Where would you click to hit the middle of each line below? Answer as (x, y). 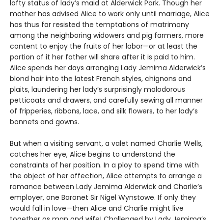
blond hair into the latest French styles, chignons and (101, 78)
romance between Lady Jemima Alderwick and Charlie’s (106, 186)
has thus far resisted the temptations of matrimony (99, 24)
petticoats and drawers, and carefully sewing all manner (106, 100)
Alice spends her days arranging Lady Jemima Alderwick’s (108, 68)
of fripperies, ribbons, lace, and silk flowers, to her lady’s (104, 111)
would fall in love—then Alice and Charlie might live (97, 208)
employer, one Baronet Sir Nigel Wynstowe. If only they (103, 197)
